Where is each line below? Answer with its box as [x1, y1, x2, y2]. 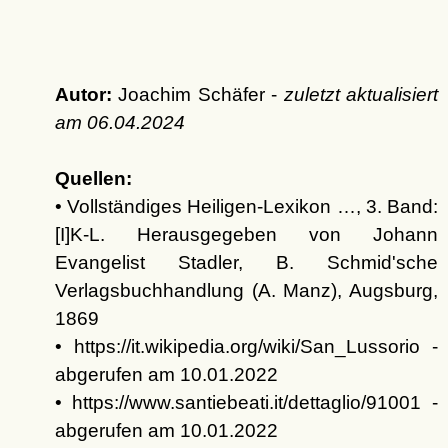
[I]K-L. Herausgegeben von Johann [54, 224, 438, 246]
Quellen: [54, 168, 132, 190]
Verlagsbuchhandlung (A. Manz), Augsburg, [54, 280, 438, 302]
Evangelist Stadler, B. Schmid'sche [54, 252, 438, 274]
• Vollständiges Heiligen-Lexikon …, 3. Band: [54, 196, 438, 218]
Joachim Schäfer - [111, 84, 284, 106]
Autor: [54, 84, 112, 106]
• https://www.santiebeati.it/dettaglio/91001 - [54, 392, 438, 414]
